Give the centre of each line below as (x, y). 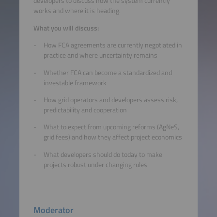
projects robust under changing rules (96, 164)
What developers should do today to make (103, 154)
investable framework (75, 83)
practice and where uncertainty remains (101, 55)
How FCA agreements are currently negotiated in (113, 45)
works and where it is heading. (77, 11)
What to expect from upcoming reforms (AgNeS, (112, 127)
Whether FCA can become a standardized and (108, 72)
